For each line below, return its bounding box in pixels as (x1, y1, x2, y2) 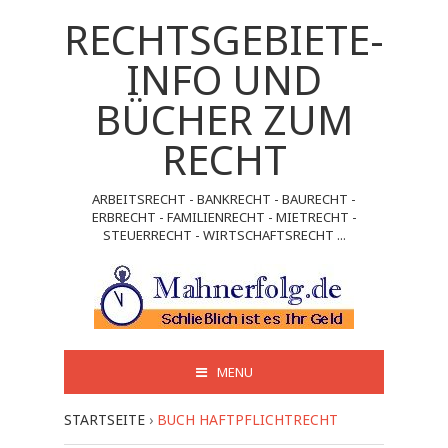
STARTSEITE (64, 410, 145, 429)
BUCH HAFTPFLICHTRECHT (157, 410, 338, 429)
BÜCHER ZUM (94, 92, 354, 147)
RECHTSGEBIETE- (64, 12, 384, 67)
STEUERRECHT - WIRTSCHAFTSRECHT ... (102, 226, 346, 244)
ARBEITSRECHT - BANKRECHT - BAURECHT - (92, 190, 356, 208)
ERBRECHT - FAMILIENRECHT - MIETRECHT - (91, 208, 357, 226)
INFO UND (126, 52, 322, 107)
